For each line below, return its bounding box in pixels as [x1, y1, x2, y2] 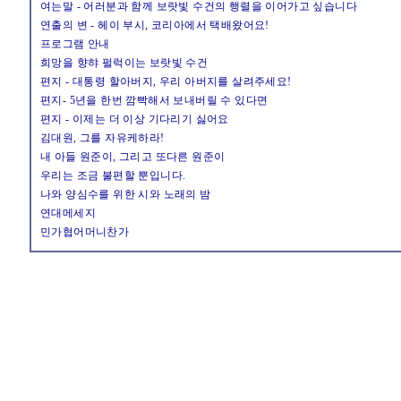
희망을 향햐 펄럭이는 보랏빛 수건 [40, 56, 209, 69]
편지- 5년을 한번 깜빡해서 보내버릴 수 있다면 [40, 94, 269, 107]
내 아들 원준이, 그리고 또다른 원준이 [40, 150, 226, 163]
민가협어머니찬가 [40, 226, 130, 238]
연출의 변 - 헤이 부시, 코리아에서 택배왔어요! [40, 19, 269, 31]
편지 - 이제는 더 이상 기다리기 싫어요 [40, 113, 229, 125]
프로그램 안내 [40, 38, 110, 50]
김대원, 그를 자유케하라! [40, 132, 165, 144]
